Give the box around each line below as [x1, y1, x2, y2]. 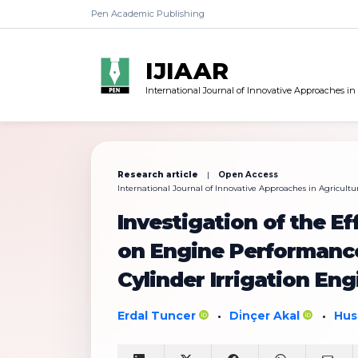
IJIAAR [145, 56, 229, 85]
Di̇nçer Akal [229, 308, 304, 323]
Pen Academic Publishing [91, 8, 205, 19]
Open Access [218, 169, 278, 180]
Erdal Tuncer [117, 308, 199, 323]
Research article [117, 169, 198, 180]
